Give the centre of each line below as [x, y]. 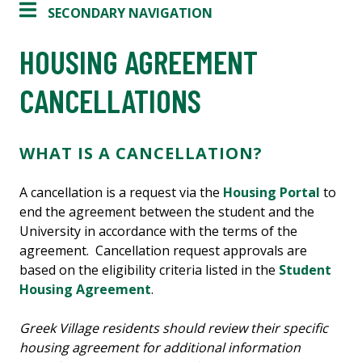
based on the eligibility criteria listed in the [149, 270]
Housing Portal [270, 193]
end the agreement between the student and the [167, 212]
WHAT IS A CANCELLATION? [141, 154]
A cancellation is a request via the [120, 193]
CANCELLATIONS [110, 101]
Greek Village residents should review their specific [174, 328]
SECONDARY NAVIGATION [130, 13]
